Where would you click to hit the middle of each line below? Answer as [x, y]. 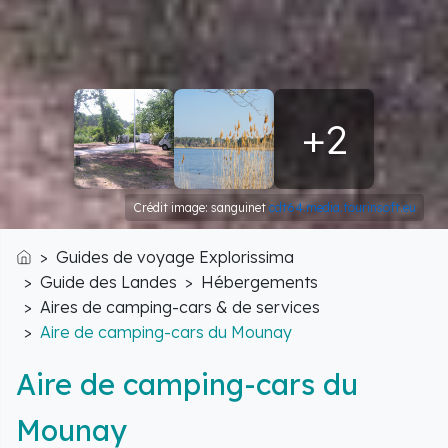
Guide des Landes [108, 282]
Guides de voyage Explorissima [175, 257]
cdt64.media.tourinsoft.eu [342, 208]
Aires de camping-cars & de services [180, 307]
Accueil [42, 274]
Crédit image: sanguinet [201, 208]
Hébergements [259, 282]
